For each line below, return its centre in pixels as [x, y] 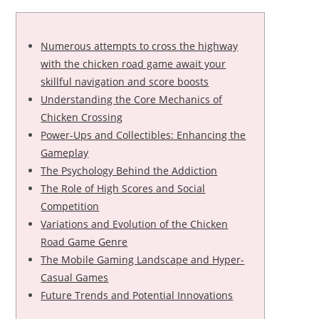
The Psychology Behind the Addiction [129, 171]
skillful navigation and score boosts [125, 82]
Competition [70, 206]
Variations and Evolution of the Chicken [135, 224]
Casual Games [75, 277]
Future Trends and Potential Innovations [137, 295]
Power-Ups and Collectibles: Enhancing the [143, 135]
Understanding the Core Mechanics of [132, 99]
